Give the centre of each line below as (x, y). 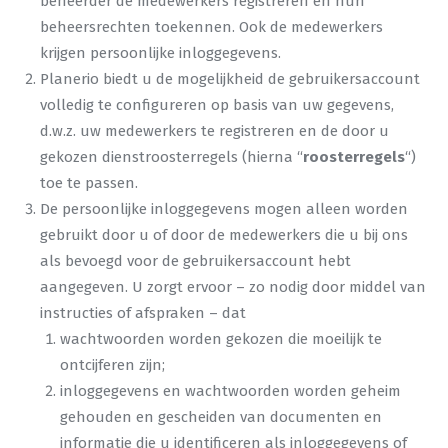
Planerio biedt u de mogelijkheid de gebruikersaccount (230, 79)
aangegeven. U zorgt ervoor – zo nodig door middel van (233, 287)
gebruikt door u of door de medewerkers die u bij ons (224, 235)
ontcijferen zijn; (112, 365)
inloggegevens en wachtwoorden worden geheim (230, 391)
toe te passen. (89, 183)
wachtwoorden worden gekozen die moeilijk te (221, 339)
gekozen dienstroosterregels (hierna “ (171, 157)
